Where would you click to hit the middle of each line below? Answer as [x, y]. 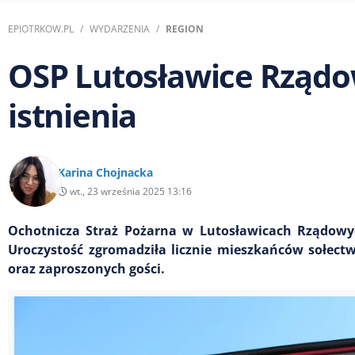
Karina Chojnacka [105, 172]
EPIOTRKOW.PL [41, 29]
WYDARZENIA [120, 29]
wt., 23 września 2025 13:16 [130, 191]
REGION [185, 29]
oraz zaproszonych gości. [86, 268]
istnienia [73, 115]
